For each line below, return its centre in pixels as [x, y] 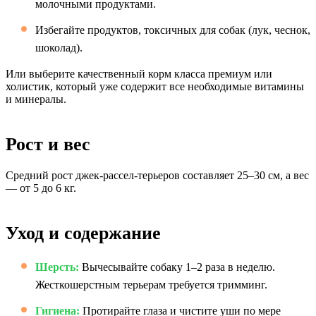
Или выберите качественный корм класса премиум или [139, 74]
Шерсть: [57, 267]
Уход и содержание [83, 233]
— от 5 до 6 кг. [41, 188]
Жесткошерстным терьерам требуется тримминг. [151, 285]
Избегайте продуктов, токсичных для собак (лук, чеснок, [173, 30]
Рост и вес [48, 144]
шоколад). [59, 48]
